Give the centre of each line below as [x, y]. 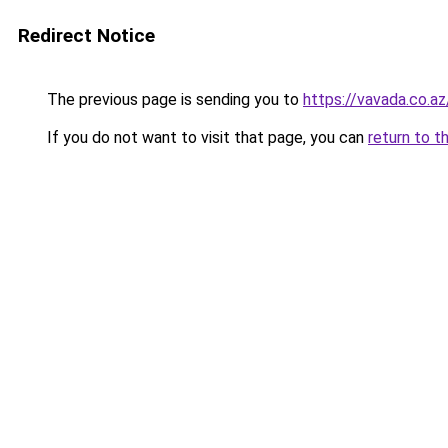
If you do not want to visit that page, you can [205, 137]
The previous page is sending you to [173, 99]
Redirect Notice [86, 35]
